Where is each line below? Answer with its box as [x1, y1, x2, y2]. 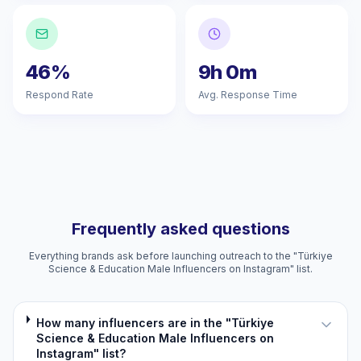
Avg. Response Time [198, 89, 297, 101]
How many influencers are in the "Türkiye [35, 316, 274, 330]
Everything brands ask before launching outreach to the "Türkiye [28, 250, 333, 262]
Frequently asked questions [71, 219, 290, 239]
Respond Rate [26, 89, 93, 101]
